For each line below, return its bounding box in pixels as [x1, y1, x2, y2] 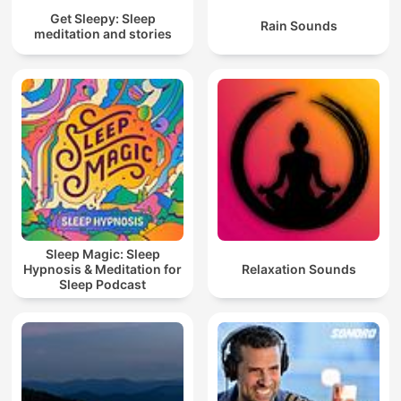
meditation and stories [33, 25, 172, 41]
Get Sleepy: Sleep [49, 10, 156, 26]
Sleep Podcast [59, 277, 146, 293]
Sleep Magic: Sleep [45, 246, 160, 262]
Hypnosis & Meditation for [23, 261, 182, 277]
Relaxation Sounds [241, 261, 356, 277]
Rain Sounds [260, 18, 337, 34]
